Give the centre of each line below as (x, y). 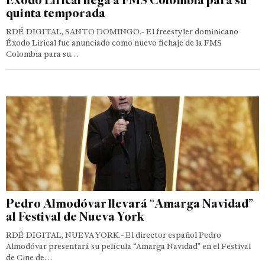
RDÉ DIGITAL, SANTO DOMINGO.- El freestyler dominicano (122, 31)
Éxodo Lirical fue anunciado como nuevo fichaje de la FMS (114, 43)
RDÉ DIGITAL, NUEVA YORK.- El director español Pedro (114, 235)
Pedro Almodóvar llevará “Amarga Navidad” (130, 203)
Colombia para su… (42, 54)
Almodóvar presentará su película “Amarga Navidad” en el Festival (128, 246)
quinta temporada (56, 12)
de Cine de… (29, 257)
